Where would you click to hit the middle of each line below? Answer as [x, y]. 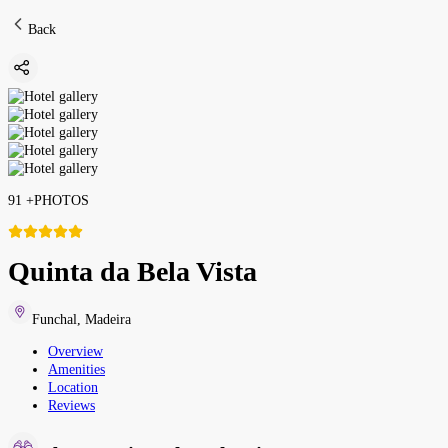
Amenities [76, 369]
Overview [75, 351]
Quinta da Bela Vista [132, 271]
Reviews [71, 405]
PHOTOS [61, 200]
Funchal [54, 319]
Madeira [108, 319]
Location [73, 387]
